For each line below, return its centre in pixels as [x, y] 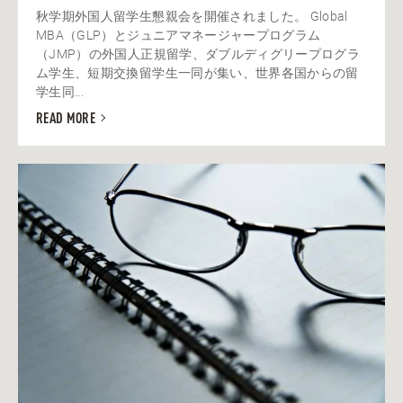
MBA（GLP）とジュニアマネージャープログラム [179, 36]
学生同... [60, 92]
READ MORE [66, 119]
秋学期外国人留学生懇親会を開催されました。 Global [192, 17]
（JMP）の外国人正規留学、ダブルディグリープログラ [198, 54]
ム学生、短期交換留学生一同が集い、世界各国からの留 [197, 73]
